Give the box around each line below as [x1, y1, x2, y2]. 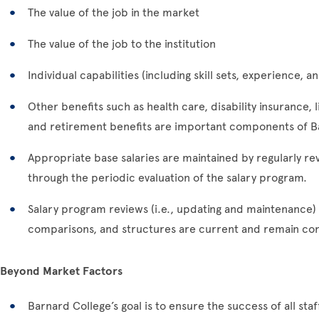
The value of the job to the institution [28, 37, 216, 51]
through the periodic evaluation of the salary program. [28, 171, 307, 184]
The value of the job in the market [28, 6, 199, 19]
